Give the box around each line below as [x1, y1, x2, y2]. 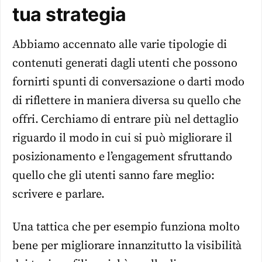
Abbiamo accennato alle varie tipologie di [12, 37, 227, 52]
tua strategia [12, 3, 127, 26]
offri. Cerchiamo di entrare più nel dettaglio [12, 112, 239, 127]
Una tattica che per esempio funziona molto [12, 220, 240, 235]
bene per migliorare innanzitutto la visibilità [12, 239, 242, 254]
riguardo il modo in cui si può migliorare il [12, 131, 232, 146]
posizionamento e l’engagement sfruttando [12, 150, 232, 164]
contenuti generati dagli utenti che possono [12, 56, 237, 71]
